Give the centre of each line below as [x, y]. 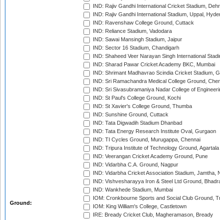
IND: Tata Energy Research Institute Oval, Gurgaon [154, 131]
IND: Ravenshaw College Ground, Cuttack [143, 23]
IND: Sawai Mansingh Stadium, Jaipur [137, 40]
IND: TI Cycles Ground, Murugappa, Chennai [146, 140]
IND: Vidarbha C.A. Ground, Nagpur [135, 165]
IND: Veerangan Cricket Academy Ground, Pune [150, 156]
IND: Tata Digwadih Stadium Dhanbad [137, 123]
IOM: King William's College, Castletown [139, 206]
